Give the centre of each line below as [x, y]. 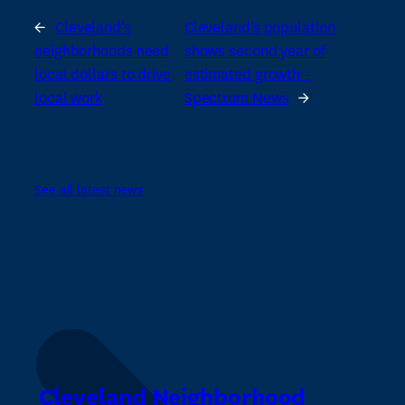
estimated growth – [248, 75]
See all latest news [89, 189]
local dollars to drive [103, 75]
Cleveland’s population [259, 28]
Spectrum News [236, 99]
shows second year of [254, 52]
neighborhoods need [102, 52]
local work [69, 99]
